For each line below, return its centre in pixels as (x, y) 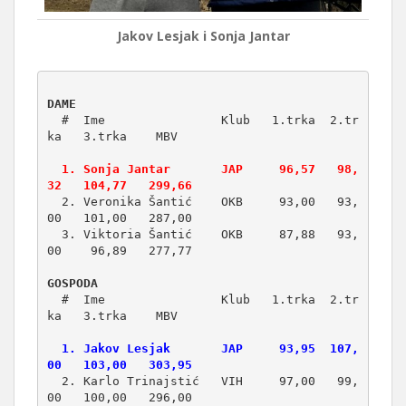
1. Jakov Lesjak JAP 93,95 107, (54, 349)
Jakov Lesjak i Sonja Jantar (203, 35)
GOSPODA (72, 284)
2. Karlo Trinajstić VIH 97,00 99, (54, 382)
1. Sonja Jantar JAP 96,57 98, (54, 169)
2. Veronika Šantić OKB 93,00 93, (54, 202)
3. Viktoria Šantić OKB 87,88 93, (54, 235)
